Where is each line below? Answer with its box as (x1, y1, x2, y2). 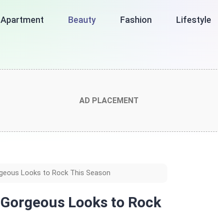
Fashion (120, 15, 152, 25)
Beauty (68, 15, 96, 25)
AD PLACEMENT (79, 96, 139, 105)
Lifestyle (176, 15, 212, 25)
